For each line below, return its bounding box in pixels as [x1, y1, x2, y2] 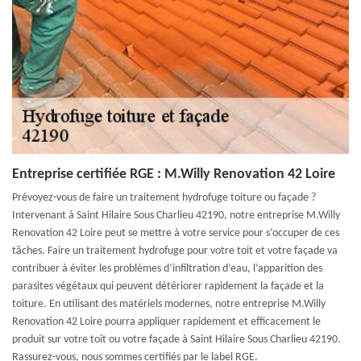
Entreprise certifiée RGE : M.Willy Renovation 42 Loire [12, 167, 335, 182]
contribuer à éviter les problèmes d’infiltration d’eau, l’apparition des [12, 263, 322, 275]
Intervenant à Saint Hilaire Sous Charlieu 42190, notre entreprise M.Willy [12, 210, 340, 222]
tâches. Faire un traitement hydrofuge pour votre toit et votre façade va [12, 245, 338, 257]
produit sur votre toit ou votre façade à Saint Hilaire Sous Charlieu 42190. [12, 334, 341, 346]
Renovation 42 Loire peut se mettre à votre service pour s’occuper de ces [12, 227, 339, 239]
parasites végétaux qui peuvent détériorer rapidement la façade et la [12, 280, 324, 293]
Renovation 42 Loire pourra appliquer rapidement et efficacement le [12, 316, 321, 328]
